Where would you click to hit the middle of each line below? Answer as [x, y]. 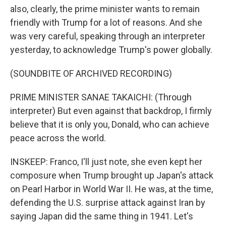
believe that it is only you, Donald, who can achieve [110, 124]
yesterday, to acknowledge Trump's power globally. [111, 50]
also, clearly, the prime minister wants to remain [105, 9]
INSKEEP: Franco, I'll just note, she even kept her [106, 162]
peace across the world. [58, 138]
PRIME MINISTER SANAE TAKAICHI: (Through [101, 97]
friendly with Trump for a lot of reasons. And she [106, 22]
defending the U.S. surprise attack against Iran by [108, 203]
